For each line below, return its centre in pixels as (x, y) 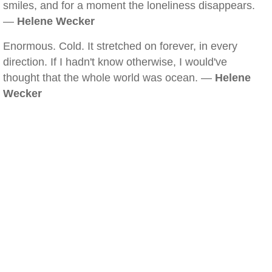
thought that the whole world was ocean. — (109, 78)
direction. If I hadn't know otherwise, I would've (115, 62)
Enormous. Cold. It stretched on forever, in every (120, 46)
